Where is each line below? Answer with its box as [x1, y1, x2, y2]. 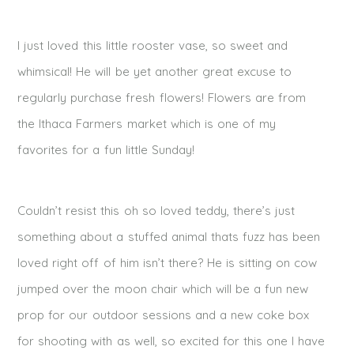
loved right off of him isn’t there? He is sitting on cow [17, 255, 317, 271]
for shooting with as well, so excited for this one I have [17, 333, 325, 349]
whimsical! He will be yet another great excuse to [17, 64, 292, 80]
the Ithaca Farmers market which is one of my [17, 116, 276, 132]
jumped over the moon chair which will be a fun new [17, 281, 308, 297]
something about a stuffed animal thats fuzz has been [17, 229, 320, 245]
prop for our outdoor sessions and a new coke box [17, 307, 309, 323]
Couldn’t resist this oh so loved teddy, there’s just [17, 203, 295, 219]
